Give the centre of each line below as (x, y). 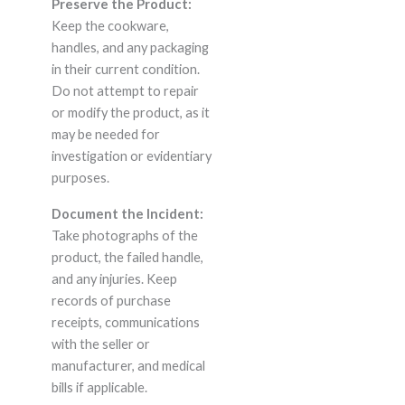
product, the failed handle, (127, 258)
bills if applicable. (99, 388)
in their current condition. (125, 70)
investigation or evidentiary (131, 156)
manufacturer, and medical (128, 366)
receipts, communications (125, 323)
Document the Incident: (127, 214)
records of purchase (111, 301)
